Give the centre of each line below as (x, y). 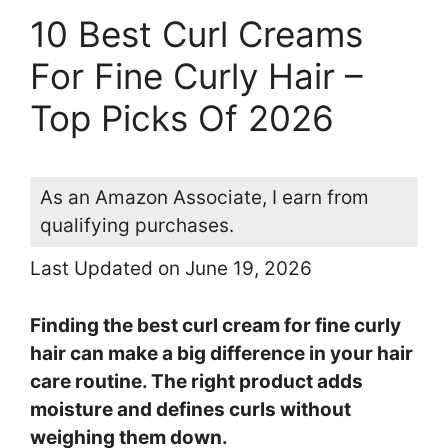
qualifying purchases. (137, 226)
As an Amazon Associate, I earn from (204, 198)
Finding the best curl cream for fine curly (215, 325)
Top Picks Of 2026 (182, 118)
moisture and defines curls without (190, 409)
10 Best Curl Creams (196, 34)
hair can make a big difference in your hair (221, 353)
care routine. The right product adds (196, 381)
